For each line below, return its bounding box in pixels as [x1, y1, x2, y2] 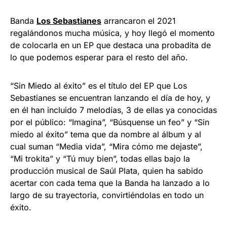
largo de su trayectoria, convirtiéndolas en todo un [10, 190, 204, 200]
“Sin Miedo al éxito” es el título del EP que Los [10, 80, 187, 91]
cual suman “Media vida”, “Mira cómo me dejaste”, [10, 141, 203, 152]
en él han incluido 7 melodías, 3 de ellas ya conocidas [10, 104, 217, 115]
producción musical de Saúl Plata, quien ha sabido [10, 165, 203, 176]
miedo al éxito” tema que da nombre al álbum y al [10, 129, 201, 139]
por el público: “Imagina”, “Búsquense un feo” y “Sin [10, 117, 209, 127]
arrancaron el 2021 [101, 15, 176, 26]
